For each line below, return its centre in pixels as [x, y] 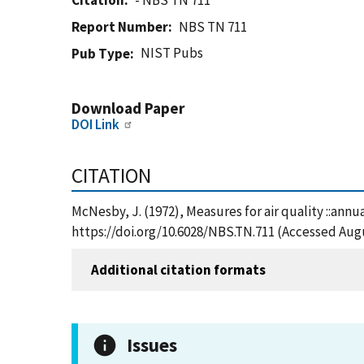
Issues [152, 345]
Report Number [120, 27]
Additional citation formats [178, 269]
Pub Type [101, 54]
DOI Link [95, 124]
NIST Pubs [172, 53]
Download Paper [128, 108]
